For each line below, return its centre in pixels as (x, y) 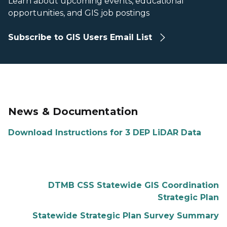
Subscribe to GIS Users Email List (81, 37)
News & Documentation (73, 111)
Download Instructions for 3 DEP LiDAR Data (105, 132)
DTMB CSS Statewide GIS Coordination (134, 185)
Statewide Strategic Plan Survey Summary (126, 215)
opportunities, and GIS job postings (79, 13)
